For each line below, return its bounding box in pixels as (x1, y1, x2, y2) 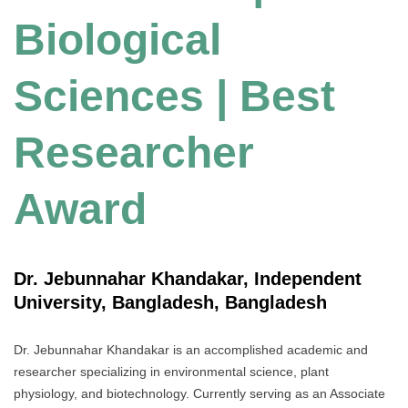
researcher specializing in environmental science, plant (14, 363, 329, 379)
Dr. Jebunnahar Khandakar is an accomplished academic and (14, 342, 368, 357)
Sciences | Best (14, 72, 335, 121)
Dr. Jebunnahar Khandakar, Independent (14, 269, 362, 290)
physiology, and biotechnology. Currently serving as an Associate (14, 385, 385, 401)
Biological (14, 15, 221, 65)
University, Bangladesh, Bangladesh (14, 292, 327, 313)
